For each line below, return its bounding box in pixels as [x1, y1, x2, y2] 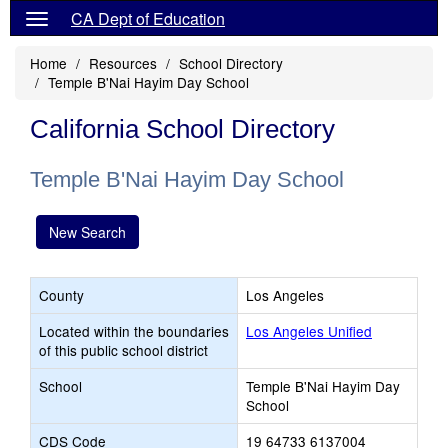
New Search [49, 222, 126, 242]
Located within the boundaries [39, 321, 229, 341]
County [39, 285, 84, 305]
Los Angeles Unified [246, 321, 372, 341]
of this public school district [39, 340, 208, 360]
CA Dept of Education [71, 7, 225, 30]
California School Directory [30, 114, 335, 144]
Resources [89, 53, 157, 73]
